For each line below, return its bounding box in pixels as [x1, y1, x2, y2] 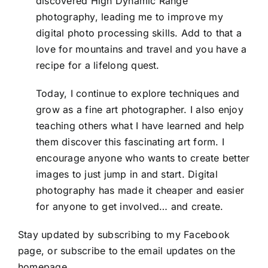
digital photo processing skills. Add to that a [35, 26, 242, 39]
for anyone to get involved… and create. [35, 200, 224, 212]
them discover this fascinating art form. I [35, 135, 225, 148]
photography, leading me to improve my [35, 10, 223, 23]
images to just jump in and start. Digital [35, 167, 218, 180]
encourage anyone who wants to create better [35, 151, 250, 164]
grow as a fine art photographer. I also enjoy [35, 103, 243, 115]
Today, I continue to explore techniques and [35, 87, 240, 99]
